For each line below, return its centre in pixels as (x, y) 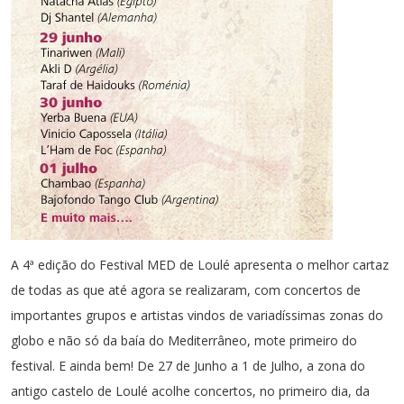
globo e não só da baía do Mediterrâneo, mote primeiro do (184, 340)
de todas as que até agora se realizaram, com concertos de (186, 290)
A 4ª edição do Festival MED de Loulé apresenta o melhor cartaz (200, 265)
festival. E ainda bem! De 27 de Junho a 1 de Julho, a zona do (188, 366)
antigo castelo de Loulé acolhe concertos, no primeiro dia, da (190, 391)
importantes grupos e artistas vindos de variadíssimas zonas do (197, 315)
